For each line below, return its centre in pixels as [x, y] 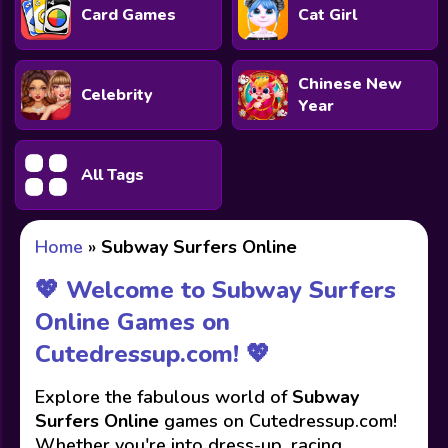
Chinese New [349, 84]
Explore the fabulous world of [163, 397]
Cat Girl [327, 15]
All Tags [112, 175]
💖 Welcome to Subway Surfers [215, 290]
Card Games [128, 15]
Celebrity [117, 95]
